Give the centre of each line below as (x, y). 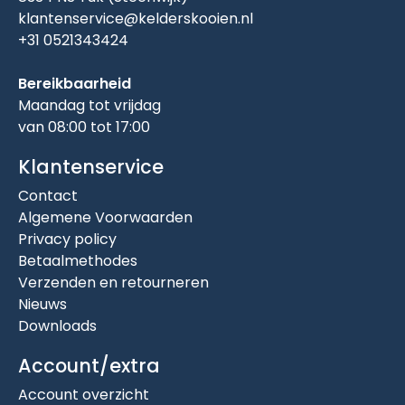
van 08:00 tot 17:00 (84, 127)
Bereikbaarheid (75, 84)
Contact (48, 196)
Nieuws (42, 304)
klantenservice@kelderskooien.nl (136, 19)
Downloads (57, 326)
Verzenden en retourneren (113, 283)
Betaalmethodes (78, 261)
